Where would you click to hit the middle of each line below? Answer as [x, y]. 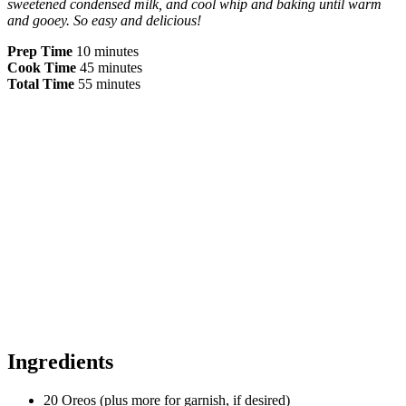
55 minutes [109, 84]
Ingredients [60, 362]
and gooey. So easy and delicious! [104, 21]
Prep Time [40, 52]
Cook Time [42, 68]
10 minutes [107, 52]
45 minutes [111, 68]
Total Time [41, 84]
